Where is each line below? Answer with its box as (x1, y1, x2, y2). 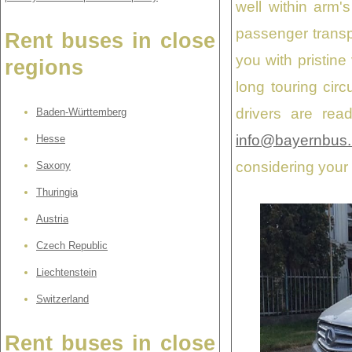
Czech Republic (36, 239, 108, 251)
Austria (36, 212, 68, 225)
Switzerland (36, 292, 89, 305)
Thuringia (36, 185, 78, 198)
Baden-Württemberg (36, 105, 126, 118)
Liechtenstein (36, 266, 97, 278)
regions (5, 56, 83, 80)
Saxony (36, 159, 71, 171)
